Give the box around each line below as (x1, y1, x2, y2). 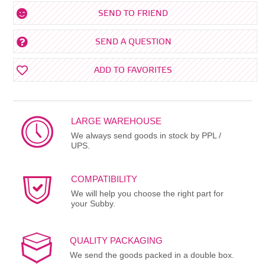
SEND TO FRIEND (98, 8, 168, 19)
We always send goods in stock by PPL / (70, 130, 221, 140)
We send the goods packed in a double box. (69, 250, 234, 260)
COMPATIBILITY (70, 173, 137, 184)
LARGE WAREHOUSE (70, 115, 161, 126)
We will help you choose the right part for (70, 188, 224, 198)
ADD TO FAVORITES (94, 64, 172, 76)
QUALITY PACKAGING (69, 235, 163, 245)
